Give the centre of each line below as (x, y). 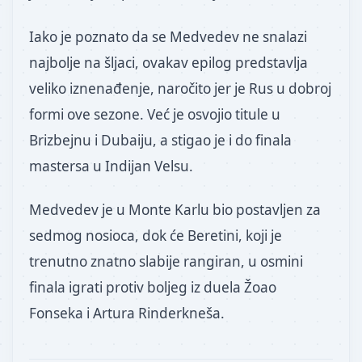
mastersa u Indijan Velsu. (111, 166)
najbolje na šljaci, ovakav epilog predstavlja (168, 62)
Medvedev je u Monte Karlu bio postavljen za (175, 210)
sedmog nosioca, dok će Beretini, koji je (156, 236)
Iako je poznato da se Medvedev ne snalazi (168, 36)
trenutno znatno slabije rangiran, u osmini (166, 262)
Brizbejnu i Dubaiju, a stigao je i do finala (160, 140)
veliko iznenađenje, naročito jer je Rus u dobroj (180, 88)
